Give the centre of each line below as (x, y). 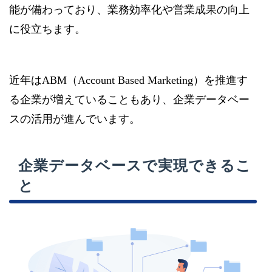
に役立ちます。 (47, 29)
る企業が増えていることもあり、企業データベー (129, 100)
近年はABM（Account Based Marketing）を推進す (128, 80)
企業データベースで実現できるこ (135, 166)
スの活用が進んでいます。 (75, 119)
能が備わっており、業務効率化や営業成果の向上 (129, 10)
